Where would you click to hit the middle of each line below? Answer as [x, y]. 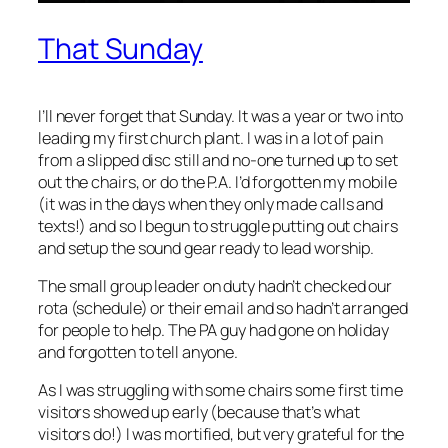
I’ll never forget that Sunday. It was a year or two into [221, 115]
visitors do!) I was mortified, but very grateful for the [221, 434]
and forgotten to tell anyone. [138, 352]
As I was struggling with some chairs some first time [220, 390]
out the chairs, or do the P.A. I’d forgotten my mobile [217, 181]
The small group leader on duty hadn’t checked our [215, 286]
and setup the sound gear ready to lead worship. [206, 247]
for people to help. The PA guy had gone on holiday [213, 330]
